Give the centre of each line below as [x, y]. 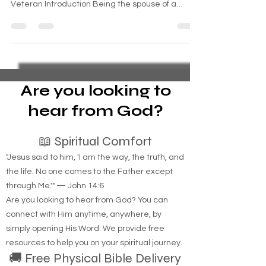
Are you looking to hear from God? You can [87, 221]
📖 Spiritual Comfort [95, 163]
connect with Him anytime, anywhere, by [84, 236]
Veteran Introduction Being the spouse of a [94, 26]
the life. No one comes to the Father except [89, 193]
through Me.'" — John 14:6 [55, 207]
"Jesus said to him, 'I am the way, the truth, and [95, 179]
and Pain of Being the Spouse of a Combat [92, 13]
